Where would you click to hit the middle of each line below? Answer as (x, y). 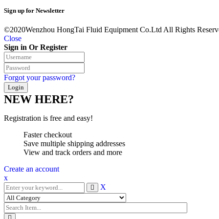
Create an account (32, 169)
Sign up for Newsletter (34, 10)
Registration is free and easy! (48, 118)
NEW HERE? (39, 99)
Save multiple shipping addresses (74, 143)
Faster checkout (48, 134)
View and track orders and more (73, 152)
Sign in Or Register (36, 47)
